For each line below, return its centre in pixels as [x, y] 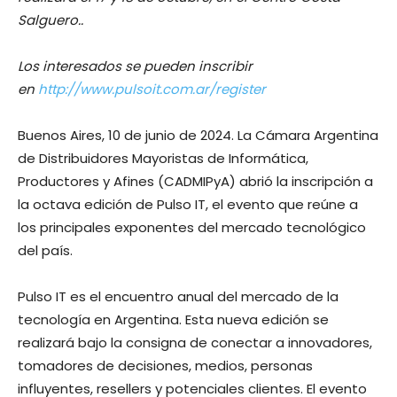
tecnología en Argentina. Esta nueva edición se [173, 320]
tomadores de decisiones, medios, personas [165, 366]
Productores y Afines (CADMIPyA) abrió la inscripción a [195, 182]
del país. [45, 251]
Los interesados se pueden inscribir [135, 66]
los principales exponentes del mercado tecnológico [192, 228]
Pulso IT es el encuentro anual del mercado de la [178, 297]
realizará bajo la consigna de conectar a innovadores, [195, 343]
